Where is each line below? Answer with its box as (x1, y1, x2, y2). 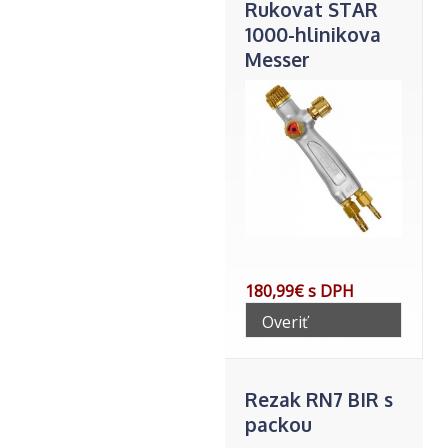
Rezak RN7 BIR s (245, 387, 393, 412)
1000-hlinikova (245, 22, 381, 47)
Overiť (262, 311, 308, 333)
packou (245, 412, 312, 437)
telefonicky (262, 333, 344, 355)
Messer (245, 47, 310, 72)
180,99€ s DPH (245, 280, 354, 302)
